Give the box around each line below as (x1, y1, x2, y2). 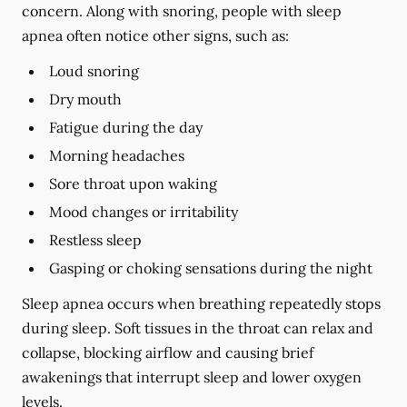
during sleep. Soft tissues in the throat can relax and (22, 319, 373, 337)
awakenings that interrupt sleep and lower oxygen (22, 368, 362, 386)
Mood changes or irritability (49, 203, 238, 221)
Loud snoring (49, 62, 139, 80)
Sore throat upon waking (49, 174, 217, 193)
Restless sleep (49, 231, 142, 249)
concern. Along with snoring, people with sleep (22, 2, 342, 20)
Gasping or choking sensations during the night (49, 259, 372, 277)
